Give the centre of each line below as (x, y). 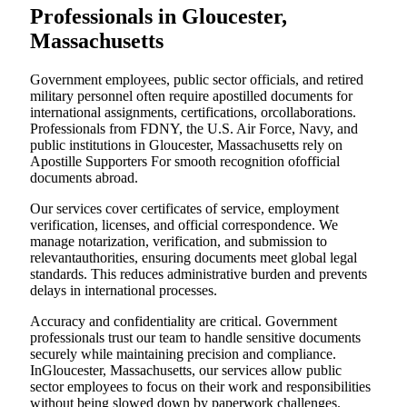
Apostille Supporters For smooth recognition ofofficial (185, 161)
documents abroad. (84, 177)
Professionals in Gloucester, (159, 17)
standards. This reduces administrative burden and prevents (199, 273)
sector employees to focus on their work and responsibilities (200, 386)
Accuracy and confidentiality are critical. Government (184, 321)
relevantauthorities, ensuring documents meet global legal (194, 257)
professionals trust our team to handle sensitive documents (195, 337)
